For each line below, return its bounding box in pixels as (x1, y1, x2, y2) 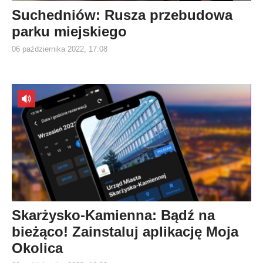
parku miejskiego (12, 23, 127, 39)
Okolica (12, 240, 63, 256)
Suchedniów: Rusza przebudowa (12, 7, 232, 23)
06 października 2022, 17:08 (12, 45, 107, 53)
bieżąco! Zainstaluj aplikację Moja (12, 224, 238, 240)
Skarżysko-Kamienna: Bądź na (12, 207, 215, 223)
